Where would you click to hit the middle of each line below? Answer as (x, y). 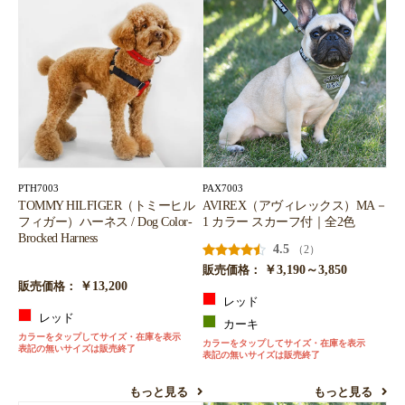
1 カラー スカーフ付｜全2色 (279, 222)
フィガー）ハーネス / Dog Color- (105, 222)
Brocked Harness (58, 238)
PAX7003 (223, 188)
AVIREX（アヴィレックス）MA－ (295, 206)
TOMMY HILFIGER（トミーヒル (106, 206)
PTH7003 (38, 188)
